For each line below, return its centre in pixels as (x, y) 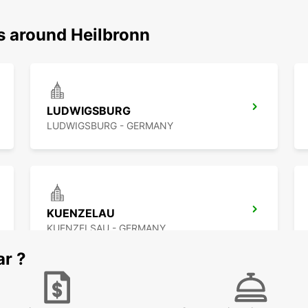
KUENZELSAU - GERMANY (106, 228)
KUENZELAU (81, 213)
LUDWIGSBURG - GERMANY (110, 126)
